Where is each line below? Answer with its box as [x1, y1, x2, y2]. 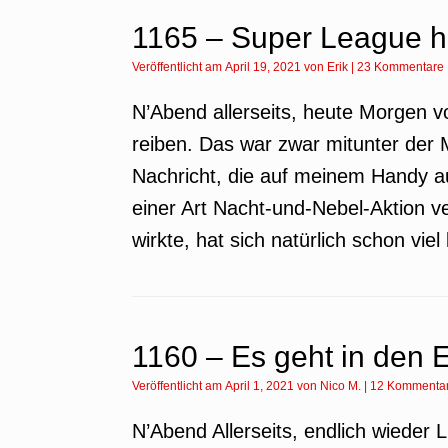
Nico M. [320, 379, 361, 393]
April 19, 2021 [225, 60, 301, 74]
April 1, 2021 [225, 379, 294, 393]
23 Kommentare [357, 60, 444, 74]
